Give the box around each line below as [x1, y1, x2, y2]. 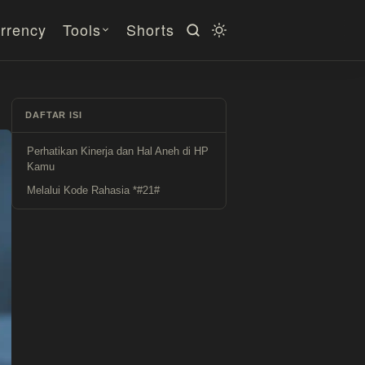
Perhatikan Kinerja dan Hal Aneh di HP [27, 145, 209, 157]
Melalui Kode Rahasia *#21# [27, 184, 160, 196]
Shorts [126, 18, 174, 40]
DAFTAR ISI [25, 110, 82, 120]
